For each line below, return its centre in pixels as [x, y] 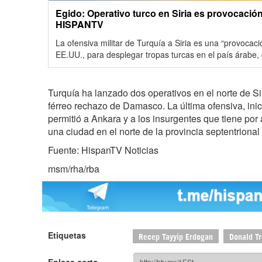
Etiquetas [67, 235]
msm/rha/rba [74, 168]
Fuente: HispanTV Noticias [103, 150]
